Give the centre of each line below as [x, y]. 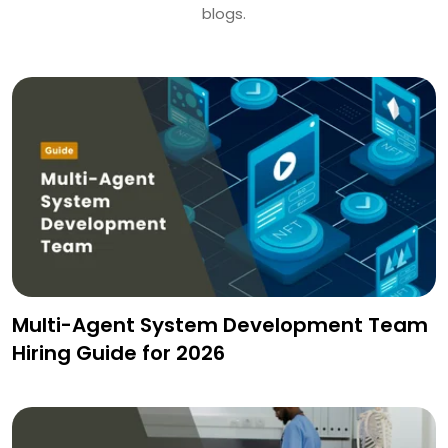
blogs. [224, 14]
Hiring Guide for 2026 [118, 353]
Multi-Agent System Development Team [220, 325]
